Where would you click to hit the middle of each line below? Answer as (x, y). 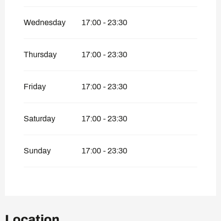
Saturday (39, 119)
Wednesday (45, 23)
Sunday (37, 151)
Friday (35, 87)
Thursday (40, 55)
